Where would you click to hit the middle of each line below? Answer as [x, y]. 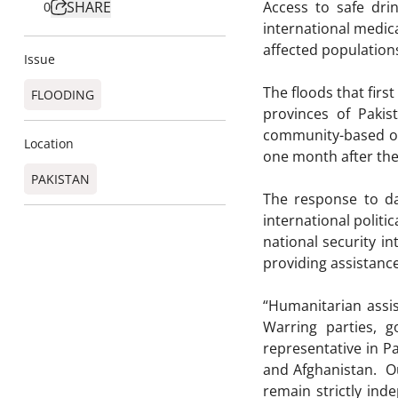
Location [49, 143]
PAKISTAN [60, 179]
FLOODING [63, 95]
